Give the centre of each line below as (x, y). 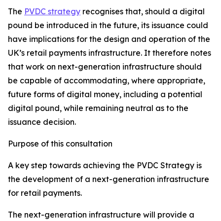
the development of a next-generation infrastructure (109, 179)
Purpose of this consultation (60, 144)
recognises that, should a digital (143, 11)
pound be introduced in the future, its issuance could (108, 25)
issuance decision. (42, 122)
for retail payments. (45, 193)
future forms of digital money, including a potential (105, 94)
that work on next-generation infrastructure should (105, 67)
